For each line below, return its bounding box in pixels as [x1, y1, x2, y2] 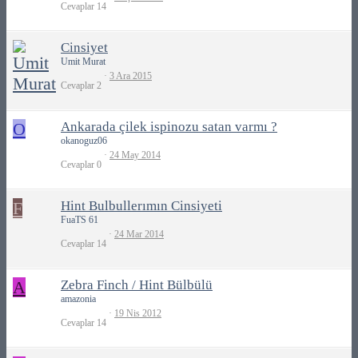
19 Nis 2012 [114, 308, 161, 320]
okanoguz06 [61, 134, 107, 146]
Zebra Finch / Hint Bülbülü [61, 276, 213, 292]
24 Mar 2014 [114, 229, 164, 241]
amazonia [61, 292, 96, 304]
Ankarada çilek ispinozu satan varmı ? [61, 118, 277, 134]
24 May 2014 [109, 149, 161, 161]
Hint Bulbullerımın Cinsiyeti [61, 197, 222, 213]
